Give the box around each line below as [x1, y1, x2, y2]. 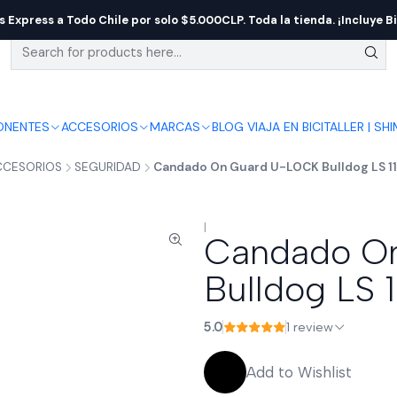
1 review [293, 319, 333, 335]
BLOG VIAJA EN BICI [211, 119, 323, 135]
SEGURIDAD [74, 160, 141, 175]
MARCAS [149, 119, 200, 135]
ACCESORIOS [60, 119, 138, 135]
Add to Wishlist [246, 363, 352, 381]
